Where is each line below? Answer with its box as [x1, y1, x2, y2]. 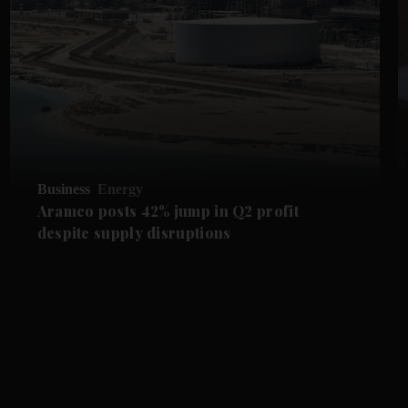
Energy [97, 181, 143, 198]
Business [36, 181, 90, 198]
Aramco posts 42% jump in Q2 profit [36, 201, 299, 221]
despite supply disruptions [36, 223, 231, 243]
